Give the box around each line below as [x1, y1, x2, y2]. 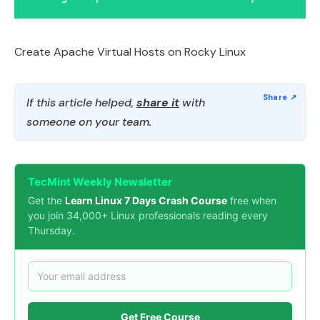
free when [227, 194, 276, 206]
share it [136, 94, 179, 110]
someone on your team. [26, 114, 151, 129]
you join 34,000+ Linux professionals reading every [28, 209, 268, 221]
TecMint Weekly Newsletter [28, 174, 172, 189]
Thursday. [28, 224, 75, 236]
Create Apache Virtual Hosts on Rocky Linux [14, 44, 246, 59]
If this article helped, [26, 94, 136, 110]
